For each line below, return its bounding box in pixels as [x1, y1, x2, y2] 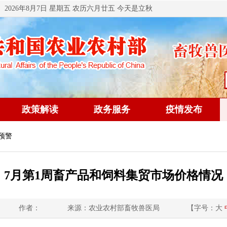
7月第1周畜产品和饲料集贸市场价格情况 [4, 169, 223, 182]
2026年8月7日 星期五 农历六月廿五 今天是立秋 [5, 5, 153, 12]
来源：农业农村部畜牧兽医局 [67, 204, 160, 212]
